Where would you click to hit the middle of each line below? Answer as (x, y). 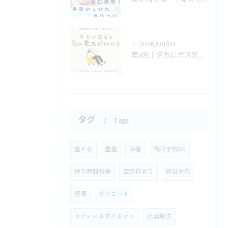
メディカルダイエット (105, 217)
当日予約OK (170, 149)
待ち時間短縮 (93, 172)
